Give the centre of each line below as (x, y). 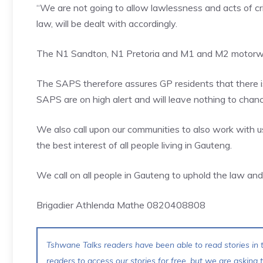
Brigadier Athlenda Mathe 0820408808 (121, 205)
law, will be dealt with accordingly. (107, 23)
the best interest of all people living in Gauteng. (134, 145)
